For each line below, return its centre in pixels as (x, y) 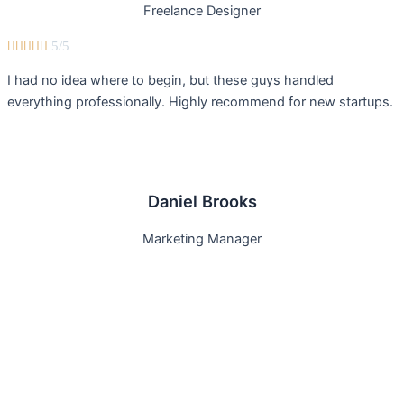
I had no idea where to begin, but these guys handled (170, 81)
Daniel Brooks (202, 201)
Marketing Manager (202, 239)
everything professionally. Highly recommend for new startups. (200, 102)
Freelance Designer (202, 11)
